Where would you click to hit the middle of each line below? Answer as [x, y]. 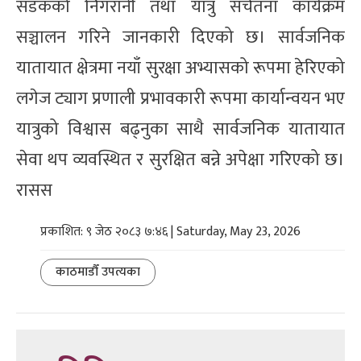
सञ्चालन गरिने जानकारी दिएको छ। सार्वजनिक [180, 37]
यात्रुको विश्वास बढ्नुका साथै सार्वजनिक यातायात [180, 129]
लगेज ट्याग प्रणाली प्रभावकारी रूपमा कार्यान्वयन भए [180, 98]
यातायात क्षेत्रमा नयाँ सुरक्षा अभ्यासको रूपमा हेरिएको [180, 68]
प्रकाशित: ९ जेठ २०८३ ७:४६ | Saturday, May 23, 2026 [170, 231]
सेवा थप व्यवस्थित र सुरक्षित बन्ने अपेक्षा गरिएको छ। [180, 160]
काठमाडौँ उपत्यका [98, 272]
